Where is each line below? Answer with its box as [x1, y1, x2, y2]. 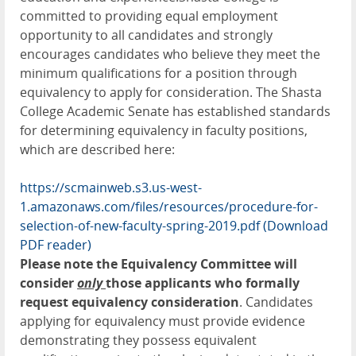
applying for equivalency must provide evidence [20, 311, 305, 330]
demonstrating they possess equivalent [20, 331, 257, 349]
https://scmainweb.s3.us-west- [20, 178, 202, 196]
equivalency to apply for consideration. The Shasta [20, 83, 322, 101]
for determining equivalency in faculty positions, [20, 121, 308, 139]
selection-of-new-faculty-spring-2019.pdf [20, 216, 260, 234]
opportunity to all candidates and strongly [20, 25, 273, 44]
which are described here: [20, 140, 175, 158]
